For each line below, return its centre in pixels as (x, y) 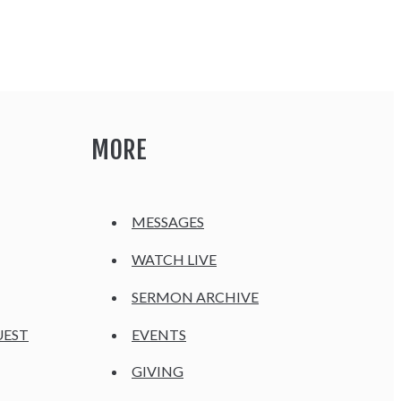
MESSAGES (168, 222)
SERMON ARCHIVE (195, 296)
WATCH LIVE (174, 260)
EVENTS (159, 334)
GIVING (158, 371)
